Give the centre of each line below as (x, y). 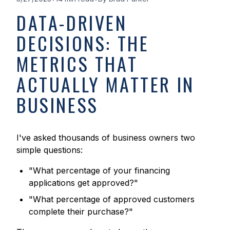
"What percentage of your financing (99, 171)
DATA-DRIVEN (72, 23)
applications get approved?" (83, 183)
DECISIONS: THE (83, 43)
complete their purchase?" (81, 212)
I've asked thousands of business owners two (106, 138)
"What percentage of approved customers (112, 199)
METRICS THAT (77, 64)
